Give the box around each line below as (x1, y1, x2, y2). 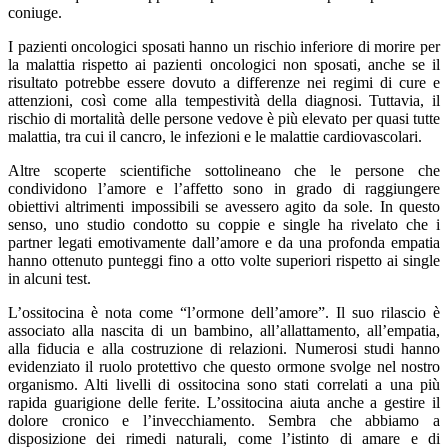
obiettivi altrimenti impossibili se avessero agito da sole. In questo (8, 197, 440, 215)
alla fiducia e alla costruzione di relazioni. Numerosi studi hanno (8, 339, 440, 357)
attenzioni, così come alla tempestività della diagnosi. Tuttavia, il (8, 91, 440, 109)
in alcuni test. (8, 269, 91, 287)
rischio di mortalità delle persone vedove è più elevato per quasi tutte (8, 109, 440, 127)
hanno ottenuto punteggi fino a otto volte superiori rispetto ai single (8, 251, 440, 269)
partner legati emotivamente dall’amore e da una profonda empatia (8, 233, 440, 251)
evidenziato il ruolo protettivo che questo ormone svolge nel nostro (8, 357, 440, 375)
